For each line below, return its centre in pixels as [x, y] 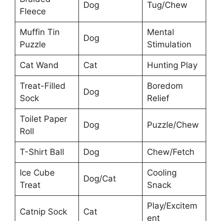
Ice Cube [37, 172]
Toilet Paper [43, 119]
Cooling [162, 172]
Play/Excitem [172, 205]
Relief [158, 98]
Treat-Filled [42, 86]
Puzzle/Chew [173, 125]
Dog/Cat [99, 178]
